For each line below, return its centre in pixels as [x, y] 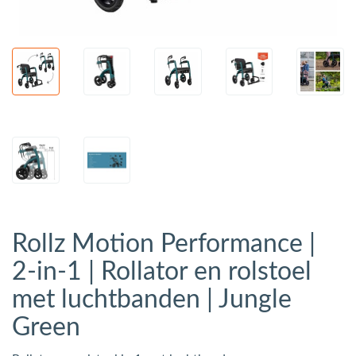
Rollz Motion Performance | [164, 244]
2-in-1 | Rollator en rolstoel [162, 272]
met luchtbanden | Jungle [152, 300]
